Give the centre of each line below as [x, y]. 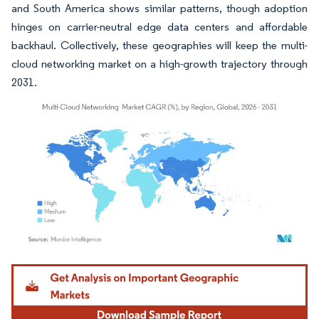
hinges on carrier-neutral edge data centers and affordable [159, 26]
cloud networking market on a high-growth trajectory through [159, 63]
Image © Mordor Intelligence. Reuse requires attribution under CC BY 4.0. [151, 266]
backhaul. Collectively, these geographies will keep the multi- [159, 45]
